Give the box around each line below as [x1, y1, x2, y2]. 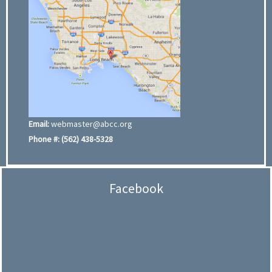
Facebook [109, 180, 163, 197]
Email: [29, 118, 49, 130]
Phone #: [29, 134, 59, 145]
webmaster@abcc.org [51, 118, 132, 130]
